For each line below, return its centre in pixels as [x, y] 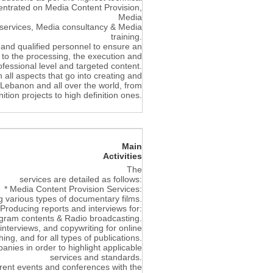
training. [126, 37]
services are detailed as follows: [81, 179]
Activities [122, 156]
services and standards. [96, 257]
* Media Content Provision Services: [73, 189]
